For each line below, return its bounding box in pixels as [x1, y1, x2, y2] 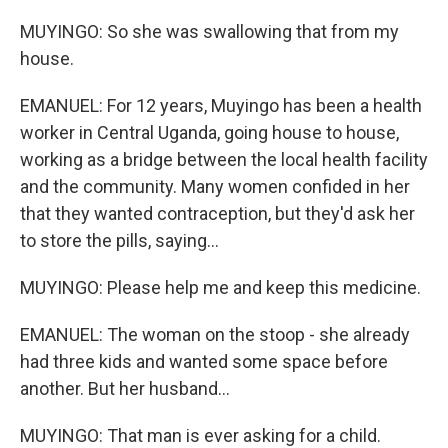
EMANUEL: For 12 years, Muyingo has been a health [20, 95, 422, 116]
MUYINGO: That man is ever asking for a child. [20, 425, 381, 446]
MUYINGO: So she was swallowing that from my [20, 21, 399, 42]
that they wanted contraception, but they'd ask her [20, 203, 415, 224]
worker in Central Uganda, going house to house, [20, 122, 399, 143]
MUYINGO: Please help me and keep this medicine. [20, 277, 421, 298]
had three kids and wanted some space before [20, 351, 388, 372]
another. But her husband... [20, 378, 230, 399]
